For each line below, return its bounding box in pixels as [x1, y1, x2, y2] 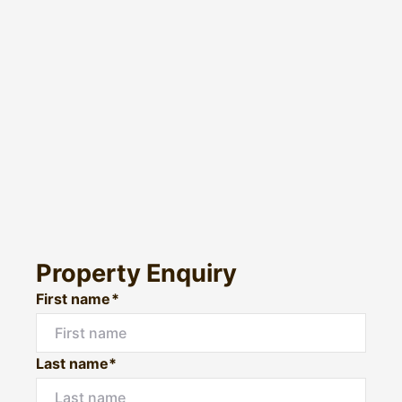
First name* [36, 290, 119, 309]
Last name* [36, 354, 118, 373]
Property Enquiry [36, 258, 238, 289]
